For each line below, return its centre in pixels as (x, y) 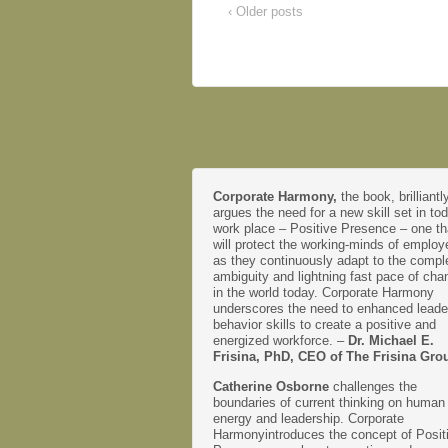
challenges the (375, 386)
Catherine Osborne (273, 386)
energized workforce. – (280, 340)
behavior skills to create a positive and (324, 324)
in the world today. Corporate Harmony (323, 292)
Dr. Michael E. (391, 340)
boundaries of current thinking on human (329, 402)
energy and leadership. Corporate (308, 418)
